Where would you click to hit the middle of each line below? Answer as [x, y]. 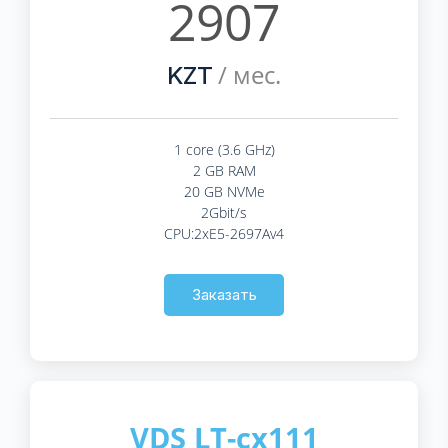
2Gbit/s [224, 212]
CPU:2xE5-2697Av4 [224, 233]
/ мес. [247, 74]
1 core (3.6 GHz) [224, 149]
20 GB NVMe [224, 191]
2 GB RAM [224, 170]
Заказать [224, 294]
